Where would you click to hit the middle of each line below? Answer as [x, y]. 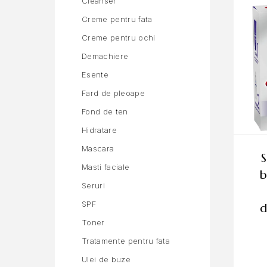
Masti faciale [106, 167]
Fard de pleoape [113, 93]
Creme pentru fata [117, 19]
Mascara [98, 148]
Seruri [93, 185]
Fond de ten [105, 111]
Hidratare [99, 130]
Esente [95, 74]
